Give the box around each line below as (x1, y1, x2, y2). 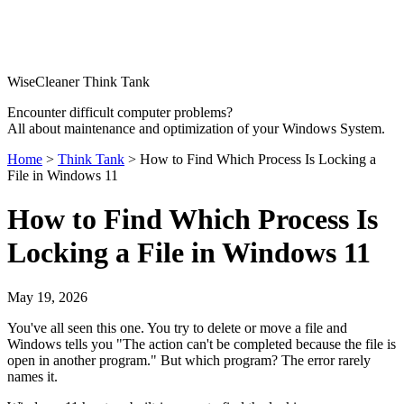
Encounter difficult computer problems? (7, 105, 233, 120)
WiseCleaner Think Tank (7, 74, 150, 89)
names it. (7, 368, 58, 384)
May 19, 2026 (7, 289, 87, 305)
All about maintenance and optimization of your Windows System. (7, 121, 385, 136)
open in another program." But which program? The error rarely (7, 352, 371, 368)
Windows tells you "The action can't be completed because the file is (7, 335, 396, 352)
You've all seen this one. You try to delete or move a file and (7, 319, 347, 335)
